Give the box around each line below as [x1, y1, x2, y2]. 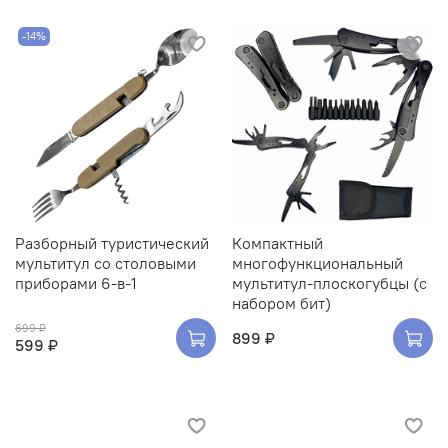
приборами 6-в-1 [15, 273, 137, 294]
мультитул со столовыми [15, 253, 196, 274]
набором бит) [232, 293, 331, 314]
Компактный [232, 233, 323, 254]
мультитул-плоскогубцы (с [232, 273, 427, 294]
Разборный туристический [15, 233, 209, 254]
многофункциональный [232, 253, 403, 274]
